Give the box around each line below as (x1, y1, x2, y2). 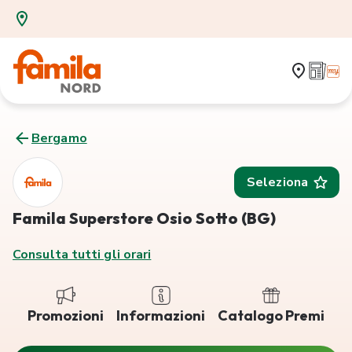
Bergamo (31, 130, 87, 147)
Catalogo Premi (218, 306, 324, 325)
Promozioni (27, 306, 104, 325)
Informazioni (116, 306, 205, 325)
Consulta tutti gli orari (13, 246, 152, 263)
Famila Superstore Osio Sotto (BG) (13, 208, 276, 228)
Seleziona (247, 174, 308, 191)
